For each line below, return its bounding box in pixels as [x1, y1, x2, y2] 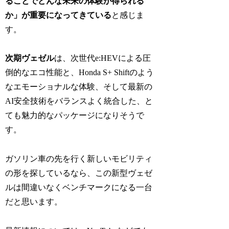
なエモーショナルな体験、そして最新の [5, 82, 153, 91]
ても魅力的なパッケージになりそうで [5, 111, 145, 120]
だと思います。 [5, 197, 63, 207]
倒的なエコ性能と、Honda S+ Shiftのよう [5, 68, 154, 77]
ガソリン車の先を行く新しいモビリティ [5, 154, 153, 164]
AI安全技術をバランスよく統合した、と [5, 97, 153, 106]
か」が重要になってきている [5, 10, 112, 19]
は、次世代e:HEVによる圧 [54, 54, 151, 63]
